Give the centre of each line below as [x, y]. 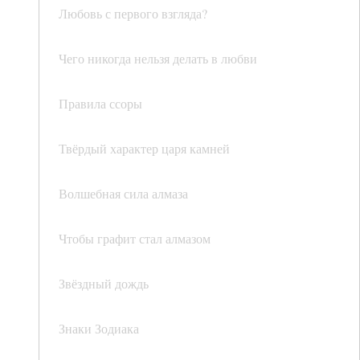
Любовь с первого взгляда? [133, 14]
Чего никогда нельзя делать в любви [158, 59]
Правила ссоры [100, 104]
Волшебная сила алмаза [123, 194]
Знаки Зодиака [99, 329]
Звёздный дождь [104, 284]
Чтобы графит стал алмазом [135, 239]
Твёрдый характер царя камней [144, 149]
